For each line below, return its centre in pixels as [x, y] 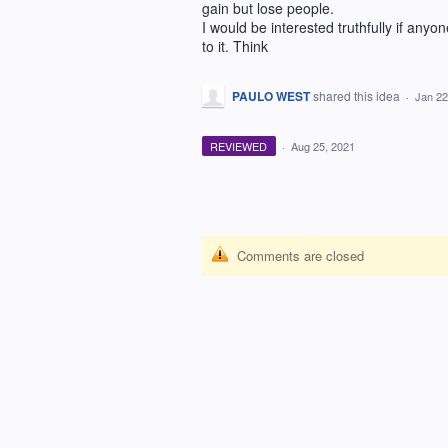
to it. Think [235, 46]
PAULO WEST [271, 96]
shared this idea [358, 95]
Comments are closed [300, 255]
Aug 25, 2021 [322, 146]
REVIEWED [239, 146]
